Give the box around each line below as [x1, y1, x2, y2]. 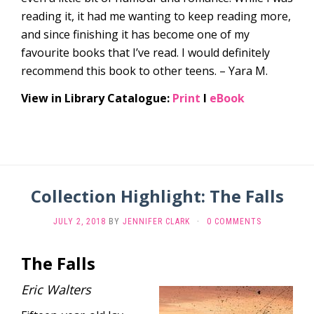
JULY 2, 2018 [53, 217, 106, 226]
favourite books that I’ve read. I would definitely [21, 45, 270, 60]
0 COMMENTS [206, 217, 261, 226]
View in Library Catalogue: [21, 90, 172, 106]
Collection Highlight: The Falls [30, 184, 284, 207]
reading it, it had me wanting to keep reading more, [21, 8, 291, 24]
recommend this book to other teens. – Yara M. [21, 63, 268, 78]
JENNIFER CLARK [122, 217, 190, 226]
